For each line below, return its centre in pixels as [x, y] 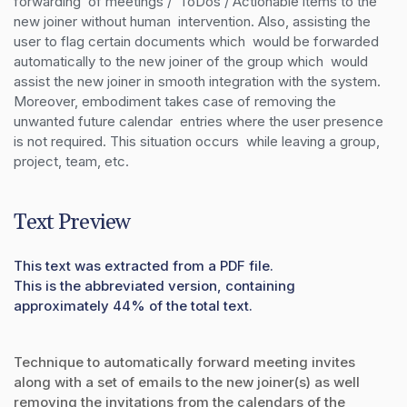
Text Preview [72, 222]
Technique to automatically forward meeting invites [184, 362]
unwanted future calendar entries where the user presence [199, 121]
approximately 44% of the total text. [133, 305]
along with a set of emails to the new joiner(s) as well [187, 382]
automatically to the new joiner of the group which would [191, 61]
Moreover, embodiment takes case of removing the [175, 101]
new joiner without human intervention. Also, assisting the [192, 21]
